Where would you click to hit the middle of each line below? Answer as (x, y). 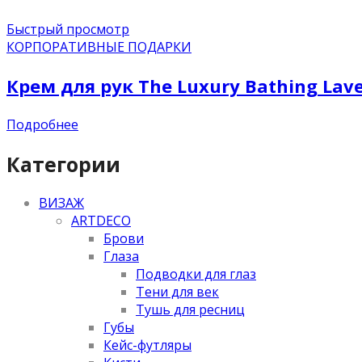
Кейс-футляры (147, 345)
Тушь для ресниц (190, 310)
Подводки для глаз (196, 274)
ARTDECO (101, 221)
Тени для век (177, 292)
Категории (63, 164)
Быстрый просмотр (68, 29)
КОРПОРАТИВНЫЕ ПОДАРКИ (99, 46)
